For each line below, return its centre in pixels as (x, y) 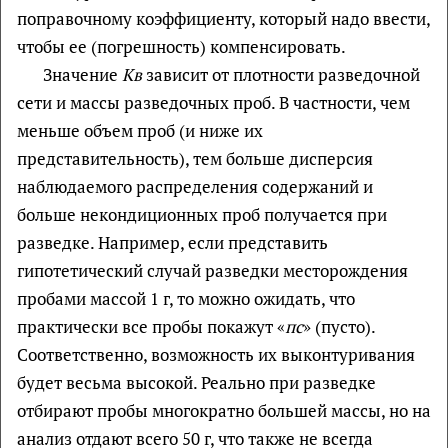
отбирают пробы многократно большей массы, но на (224, 410)
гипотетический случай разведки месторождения (212, 270)
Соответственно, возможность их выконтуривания (216, 354)
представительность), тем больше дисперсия (195, 158)
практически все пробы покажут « (151, 326)
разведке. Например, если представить (172, 242)
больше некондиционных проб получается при (202, 214)
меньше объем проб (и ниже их (140, 130)
